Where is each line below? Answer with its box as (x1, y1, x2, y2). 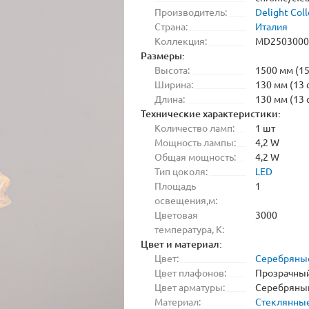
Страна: (154, 20, 188, 32)
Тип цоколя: (154, 165, 208, 177)
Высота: (154, 63, 190, 76)
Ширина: (154, 78, 193, 90)
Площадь (154, 179, 196, 192)
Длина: (154, 92, 185, 105)
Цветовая (154, 208, 198, 221)
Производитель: (154, 6, 227, 18)
